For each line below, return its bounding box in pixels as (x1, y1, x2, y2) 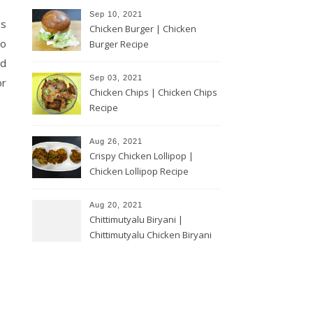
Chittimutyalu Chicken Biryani (89, 228, 212, 241)
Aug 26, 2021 (89, 136, 143, 145)
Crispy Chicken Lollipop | (89, 149, 194, 162)
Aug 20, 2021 (89, 200, 143, 209)
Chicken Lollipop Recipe (89, 164, 189, 177)
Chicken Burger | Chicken (89, 22, 196, 35)
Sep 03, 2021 (89, 73, 143, 82)
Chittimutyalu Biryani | (89, 212, 183, 226)
